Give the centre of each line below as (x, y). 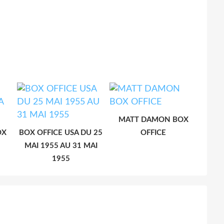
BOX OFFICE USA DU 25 (61, 132)
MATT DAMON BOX (153, 119)
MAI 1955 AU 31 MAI (61, 145)
